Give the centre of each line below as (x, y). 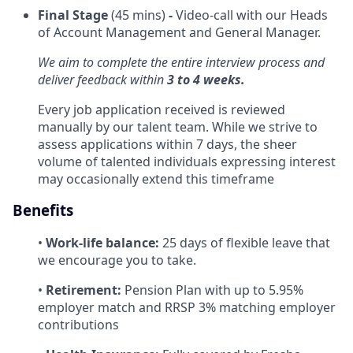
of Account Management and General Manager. (179, 32)
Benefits (43, 210)
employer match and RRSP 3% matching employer (187, 308)
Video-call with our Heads (252, 15)
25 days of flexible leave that (246, 243)
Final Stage (74, 15)
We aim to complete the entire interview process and (181, 62)
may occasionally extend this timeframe (156, 178)
